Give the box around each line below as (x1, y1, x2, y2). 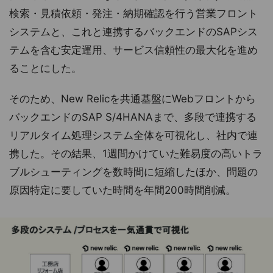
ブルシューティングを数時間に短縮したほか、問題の (9, 165, 258, 178)
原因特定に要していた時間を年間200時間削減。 (9, 183, 236, 196)
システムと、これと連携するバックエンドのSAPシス (9, 25, 258, 38)
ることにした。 (9, 62, 82, 74)
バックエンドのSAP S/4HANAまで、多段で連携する (9, 110, 257, 123)
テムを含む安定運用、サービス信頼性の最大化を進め (9, 43, 258, 56)
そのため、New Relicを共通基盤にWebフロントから (9, 92, 256, 105)
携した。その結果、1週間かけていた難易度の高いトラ (9, 147, 263, 160)
